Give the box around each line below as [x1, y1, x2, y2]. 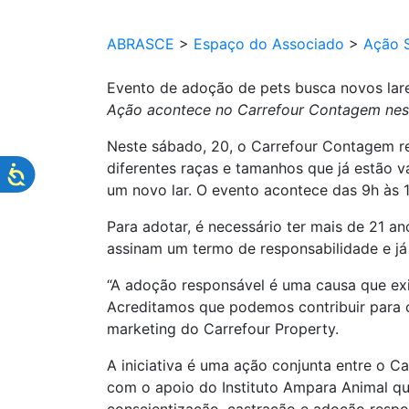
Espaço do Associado [194, 35, 344, 53]
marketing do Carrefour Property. [107, 320, 339, 338]
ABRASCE [107, 35, 174, 53]
